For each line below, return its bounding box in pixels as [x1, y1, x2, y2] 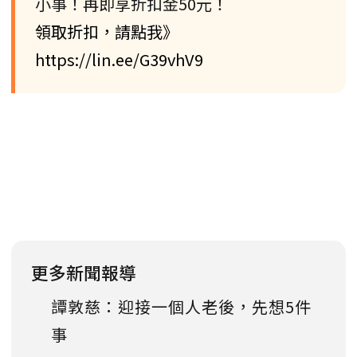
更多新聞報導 [31, 260, 136, 285]
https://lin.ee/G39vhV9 [35, 48, 203, 72]
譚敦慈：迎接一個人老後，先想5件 [51, 295, 312, 319]
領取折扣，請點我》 [35, 20, 178, 44]
